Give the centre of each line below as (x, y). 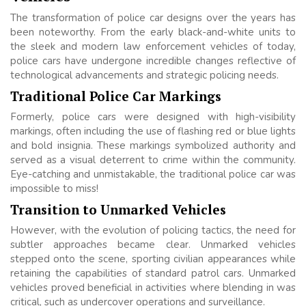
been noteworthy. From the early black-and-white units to (153, 32)
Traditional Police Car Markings (116, 96)
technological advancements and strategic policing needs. (144, 75)
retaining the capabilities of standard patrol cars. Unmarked (153, 274)
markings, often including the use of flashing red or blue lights (153, 131)
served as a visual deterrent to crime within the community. (153, 160)
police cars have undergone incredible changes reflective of (153, 61)
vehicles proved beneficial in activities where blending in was (153, 288)
